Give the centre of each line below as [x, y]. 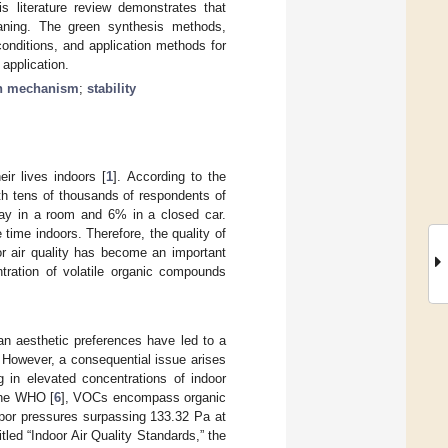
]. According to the [170, 176]
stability [111, 88]
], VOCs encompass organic [143, 397]
